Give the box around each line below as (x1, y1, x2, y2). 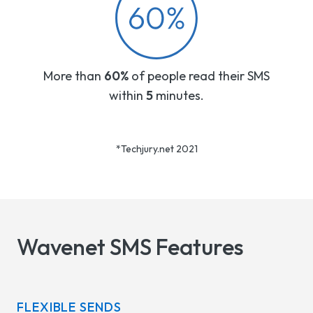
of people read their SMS (129, 68, 270, 84)
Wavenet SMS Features (17, 233, 244, 261)
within (109, 87, 146, 103)
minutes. (153, 87, 204, 103)
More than (43, 68, 104, 84)
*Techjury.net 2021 (115, 143, 198, 155)
